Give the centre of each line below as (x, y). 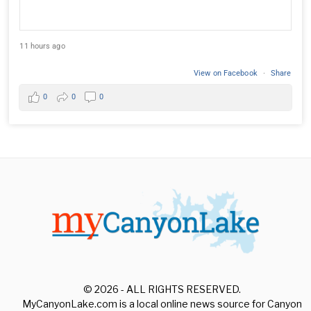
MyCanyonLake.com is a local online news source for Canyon (162, 303)
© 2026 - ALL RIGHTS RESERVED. (162, 289)
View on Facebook (227, 73)
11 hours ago (42, 46)
